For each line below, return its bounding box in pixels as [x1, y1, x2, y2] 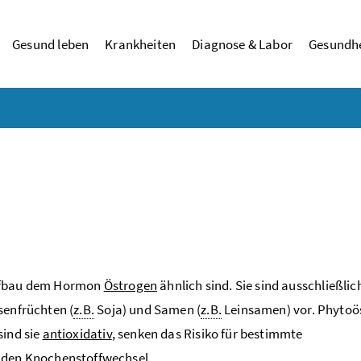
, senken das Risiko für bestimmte [111, 324, 303, 342]
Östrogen [103, 276, 158, 294]
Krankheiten [105, 35, 176, 53]
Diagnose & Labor [192, 35, 293, 53]
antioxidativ [42, 324, 112, 342]
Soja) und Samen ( [94, 300, 201, 318]
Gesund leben [12, 35, 89, 53]
